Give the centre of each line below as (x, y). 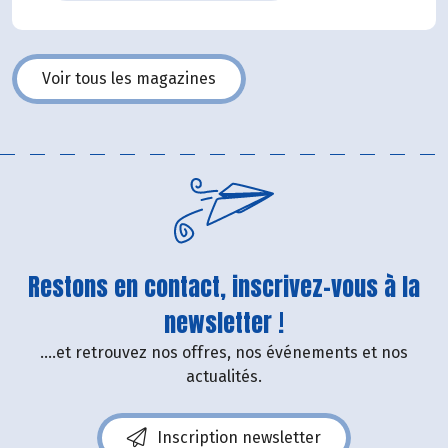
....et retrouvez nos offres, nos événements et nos (224, 353)
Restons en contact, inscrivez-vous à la (224, 287)
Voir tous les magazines (129, 79)
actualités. (224, 377)
